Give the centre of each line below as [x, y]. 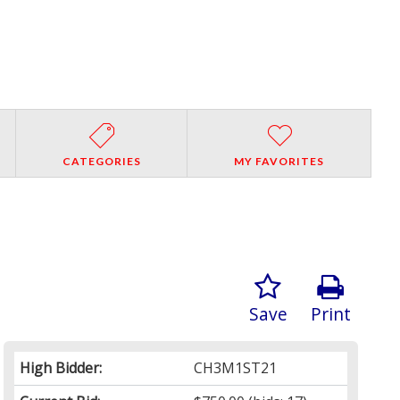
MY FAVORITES [279, 161]
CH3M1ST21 [236, 367]
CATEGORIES [101, 161]
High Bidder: [61, 367]
